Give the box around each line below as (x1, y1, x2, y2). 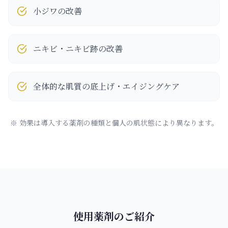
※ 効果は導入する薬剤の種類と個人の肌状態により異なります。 (10, 117, 218, 128)
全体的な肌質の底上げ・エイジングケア (33, 80, 180, 92)
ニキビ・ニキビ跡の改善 (33, 42, 123, 54)
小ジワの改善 (33, 5, 82, 17)
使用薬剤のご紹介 (73, 208, 155, 223)
